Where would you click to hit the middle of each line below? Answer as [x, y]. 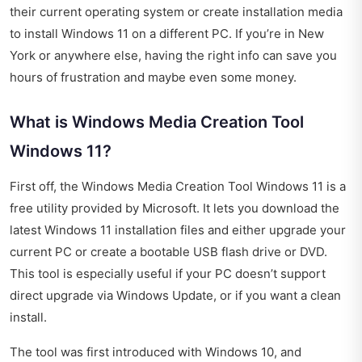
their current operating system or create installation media [176, 11]
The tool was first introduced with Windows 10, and [156, 351]
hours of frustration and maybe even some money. [153, 77]
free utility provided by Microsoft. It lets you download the [175, 208]
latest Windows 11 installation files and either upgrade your [178, 229]
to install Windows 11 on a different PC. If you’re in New [167, 33]
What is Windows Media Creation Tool [157, 122]
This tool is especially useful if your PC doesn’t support [168, 273]
